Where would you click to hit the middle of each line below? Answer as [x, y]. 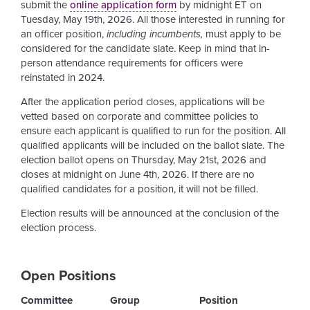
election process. [58, 228]
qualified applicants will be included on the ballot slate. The [153, 146]
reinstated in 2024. [63, 78]
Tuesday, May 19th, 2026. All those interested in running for [153, 20]
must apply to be [242, 34]
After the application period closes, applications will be [143, 102]
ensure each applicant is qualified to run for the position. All [153, 131]
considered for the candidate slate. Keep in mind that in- [145, 49]
